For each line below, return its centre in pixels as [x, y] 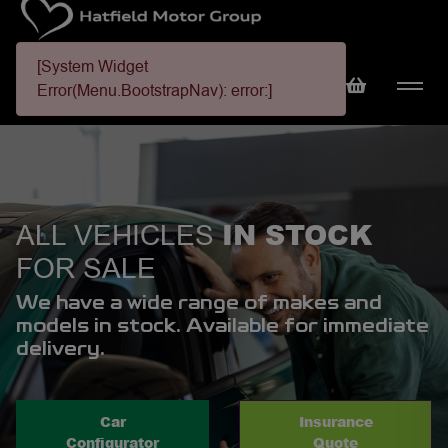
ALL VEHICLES [119, 235]
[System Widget [92, 66]
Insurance [335, 421]
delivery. [60, 349]
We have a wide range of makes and [199, 303]
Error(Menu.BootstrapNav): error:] [154, 90]
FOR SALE [86, 268]
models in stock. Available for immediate [222, 326]
